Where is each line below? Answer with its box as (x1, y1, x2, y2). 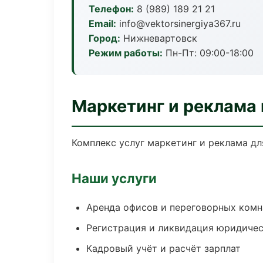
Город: (89, 32, 120, 44)
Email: (89, 18, 116, 29)
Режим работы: (89, 47, 163, 59)
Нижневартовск (120, 32, 197, 44)
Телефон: (89, 3, 134, 15)
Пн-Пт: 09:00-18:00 (163, 47, 254, 59)
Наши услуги (72, 170, 157, 186)
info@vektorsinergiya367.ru (116, 18, 241, 29)
